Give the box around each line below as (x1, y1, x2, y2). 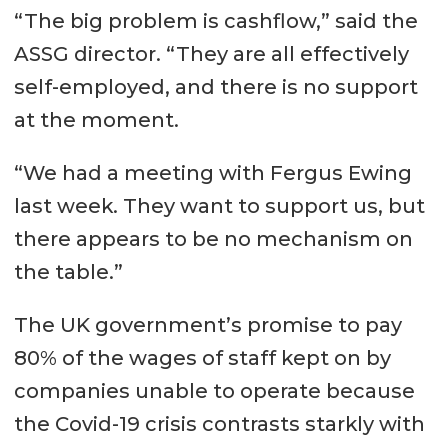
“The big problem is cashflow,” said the (13, 8, 418, 33)
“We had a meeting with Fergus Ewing (13, 160, 412, 185)
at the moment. (13, 107, 179, 132)
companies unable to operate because (13, 378, 415, 403)
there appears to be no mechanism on (13, 226, 413, 251)
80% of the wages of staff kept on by (13, 345, 391, 370)
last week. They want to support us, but (13, 193, 425, 218)
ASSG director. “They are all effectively (13, 41, 409, 66)
